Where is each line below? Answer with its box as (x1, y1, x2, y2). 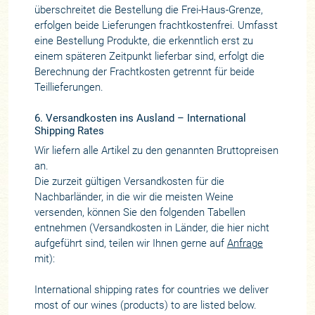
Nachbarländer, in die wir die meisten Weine (34, 190, 233, 203)
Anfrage (226, 236, 263, 250)
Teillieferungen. (34, 80, 103, 94)
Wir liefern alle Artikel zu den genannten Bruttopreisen (34, 143, 278, 157)
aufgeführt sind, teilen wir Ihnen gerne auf (34, 236, 227, 250)
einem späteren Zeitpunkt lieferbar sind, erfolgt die (34, 49, 264, 63)
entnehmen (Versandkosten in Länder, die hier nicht (34, 221, 269, 234)
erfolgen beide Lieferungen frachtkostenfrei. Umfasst (34, 18, 278, 32)
